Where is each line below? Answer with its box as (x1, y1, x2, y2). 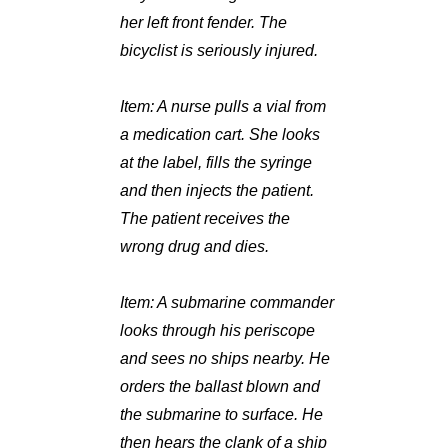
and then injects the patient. (120, 182, 315, 200)
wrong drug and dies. (120, 238, 270, 256)
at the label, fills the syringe (120, 154, 313, 172)
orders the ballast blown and (120, 378, 321, 396)
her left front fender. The (120, 14, 288, 32)
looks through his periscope (120, 322, 316, 340)
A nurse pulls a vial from (154, 98, 327, 116)
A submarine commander (154, 294, 335, 312)
